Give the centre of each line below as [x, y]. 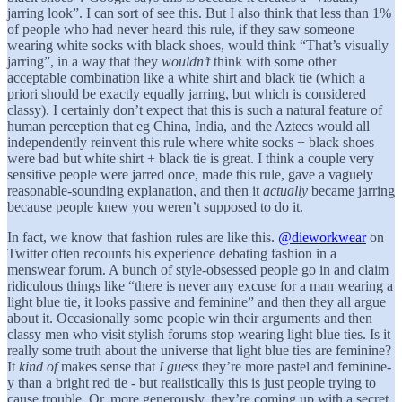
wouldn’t [186, 61]
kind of [38, 366]
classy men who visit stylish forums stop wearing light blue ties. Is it [199, 334]
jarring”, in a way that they [84, 61]
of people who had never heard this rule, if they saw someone [181, 29]
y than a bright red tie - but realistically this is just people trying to [192, 382]
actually [285, 190]
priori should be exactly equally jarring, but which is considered [187, 93]
